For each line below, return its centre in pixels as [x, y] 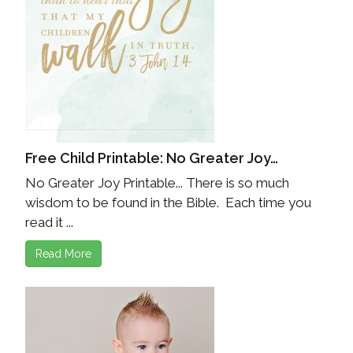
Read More [63, 254]
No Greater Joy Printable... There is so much [157, 183]
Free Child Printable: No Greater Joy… [152, 158]
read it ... [49, 223]
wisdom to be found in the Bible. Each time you [168, 203]
